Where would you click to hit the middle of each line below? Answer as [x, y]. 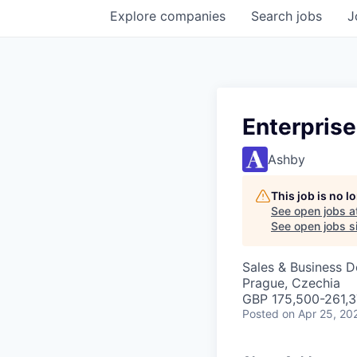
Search [274, 16]
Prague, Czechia [291, 283]
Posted [261, 314]
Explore [135, 16]
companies [193, 16]
